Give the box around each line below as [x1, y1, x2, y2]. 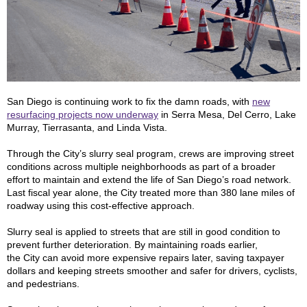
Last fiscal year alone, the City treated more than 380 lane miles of [7, 187, 295, 198]
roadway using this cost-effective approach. [7, 200, 195, 211]
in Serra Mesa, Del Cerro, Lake [158, 109, 296, 120]
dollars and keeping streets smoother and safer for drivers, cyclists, [7, 265, 297, 276]
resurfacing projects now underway [7, 109, 158, 120]
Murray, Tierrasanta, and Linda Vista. [7, 122, 167, 133]
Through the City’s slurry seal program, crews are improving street [7, 148, 294, 159]
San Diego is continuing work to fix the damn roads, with [7, 96, 252, 107]
